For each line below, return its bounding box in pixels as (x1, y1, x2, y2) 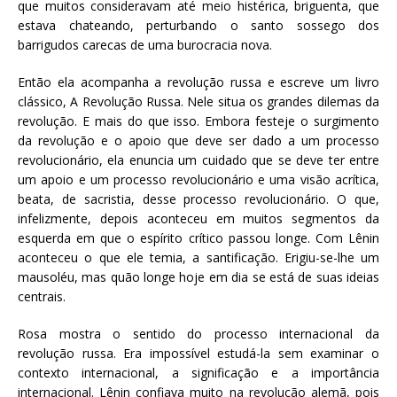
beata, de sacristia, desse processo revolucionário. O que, (18, 190, 379, 207)
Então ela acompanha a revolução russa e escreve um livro (18, 73, 379, 90)
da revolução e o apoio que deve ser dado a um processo (18, 131, 379, 149)
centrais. (18, 287, 66, 305)
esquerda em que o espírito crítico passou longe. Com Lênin (18, 229, 379, 246)
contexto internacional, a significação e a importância (18, 363, 379, 381)
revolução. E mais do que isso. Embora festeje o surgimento (18, 112, 379, 129)
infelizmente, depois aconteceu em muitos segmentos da (18, 209, 379, 227)
